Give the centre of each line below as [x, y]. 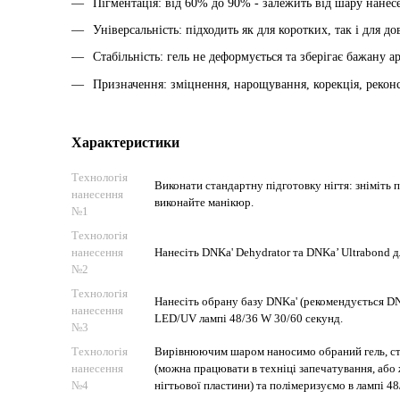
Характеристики [125, 143]
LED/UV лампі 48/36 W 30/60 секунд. [249, 319]
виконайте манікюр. [204, 203]
